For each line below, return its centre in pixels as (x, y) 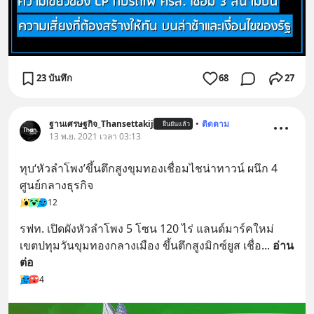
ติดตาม (216, 123)
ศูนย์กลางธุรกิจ (56, 185)
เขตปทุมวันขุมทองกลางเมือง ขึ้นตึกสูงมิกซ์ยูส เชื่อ (141, 245)
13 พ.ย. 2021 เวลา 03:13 (95, 136)
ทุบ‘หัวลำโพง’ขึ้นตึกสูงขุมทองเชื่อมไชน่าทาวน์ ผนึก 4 (149, 168)
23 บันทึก (54, 78)
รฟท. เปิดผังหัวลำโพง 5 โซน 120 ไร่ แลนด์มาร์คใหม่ (147, 228)
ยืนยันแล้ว (176, 124)
